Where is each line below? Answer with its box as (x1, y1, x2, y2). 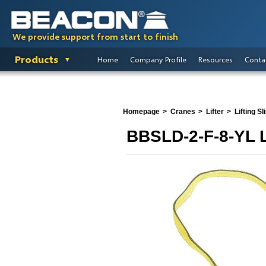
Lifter (206, 107, 224, 116)
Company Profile (130, 55, 186, 64)
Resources (198, 55, 233, 64)
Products (15, 53, 58, 65)
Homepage (123, 107, 160, 116)
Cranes (170, 107, 195, 116)
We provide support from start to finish (12, 31, 178, 42)
